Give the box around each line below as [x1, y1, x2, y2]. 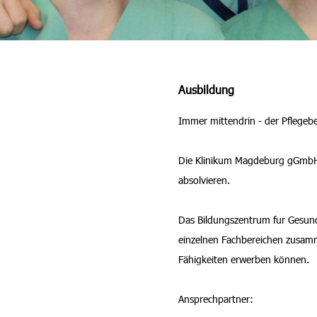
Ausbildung [178, 82, 234, 97]
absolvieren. [178, 173, 230, 187]
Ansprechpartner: [178, 292, 253, 306]
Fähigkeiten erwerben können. [178, 253, 309, 266]
